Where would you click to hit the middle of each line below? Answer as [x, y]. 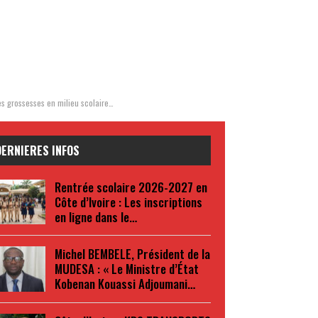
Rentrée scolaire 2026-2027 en [131, 187]
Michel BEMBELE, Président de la [132, 254]
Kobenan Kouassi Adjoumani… [125, 284]
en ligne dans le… [95, 216]
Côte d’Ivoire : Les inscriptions [128, 202]
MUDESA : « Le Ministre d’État [126, 269]
